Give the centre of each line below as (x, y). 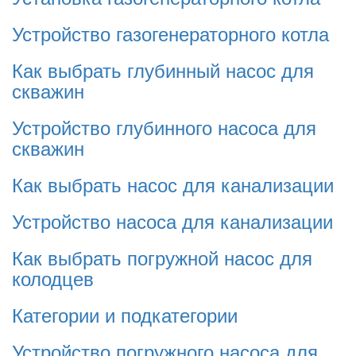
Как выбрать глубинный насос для (163, 70)
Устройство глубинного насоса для (164, 127)
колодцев (53, 278)
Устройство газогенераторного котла (170, 33)
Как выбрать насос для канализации (173, 184)
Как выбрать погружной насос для (162, 257)
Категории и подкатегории (125, 314)
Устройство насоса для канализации (172, 221)
